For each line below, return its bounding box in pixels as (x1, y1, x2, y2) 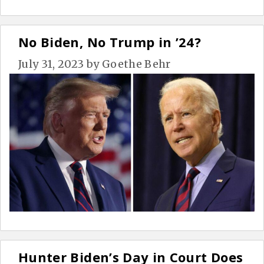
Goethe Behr (101, 57, 171, 71)
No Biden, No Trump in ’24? (18, 33, 202, 51)
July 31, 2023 (18, 57, 84, 71)
